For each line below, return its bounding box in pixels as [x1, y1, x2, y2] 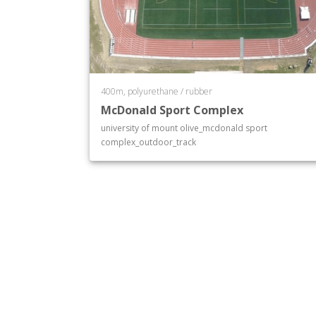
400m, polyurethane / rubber [101, 85, 212, 97]
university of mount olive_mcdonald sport [101, 122, 267, 134]
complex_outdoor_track [101, 136, 196, 148]
